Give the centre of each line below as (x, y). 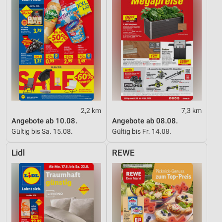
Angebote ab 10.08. (44, 121)
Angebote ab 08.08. (145, 121)
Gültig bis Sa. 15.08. (42, 131)
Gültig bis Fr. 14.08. (142, 131)
